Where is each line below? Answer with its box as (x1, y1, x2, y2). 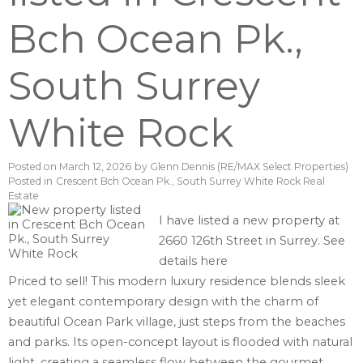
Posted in (8, 175, 53, 188)
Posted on (8, 160, 59, 173)
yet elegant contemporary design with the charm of (8, 294, 318, 310)
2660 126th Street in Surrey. (159, 233, 324, 249)
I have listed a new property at (159, 213, 340, 228)
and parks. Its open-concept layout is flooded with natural (8, 335, 352, 350)
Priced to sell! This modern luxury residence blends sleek (8, 274, 345, 289)
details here (159, 254, 228, 269)
